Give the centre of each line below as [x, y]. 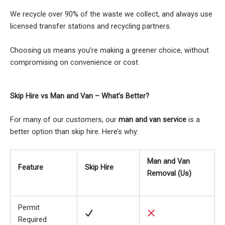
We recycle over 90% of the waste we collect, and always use [111, 14]
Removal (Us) [169, 173]
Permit [29, 207]
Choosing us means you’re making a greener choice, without [109, 50]
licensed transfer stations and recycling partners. [91, 26]
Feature [30, 167]
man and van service [152, 120]
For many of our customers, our [64, 120]
